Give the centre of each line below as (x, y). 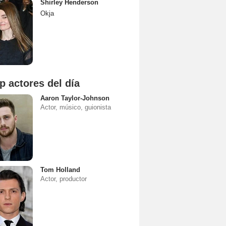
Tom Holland (60, 170)
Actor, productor (64, 179)
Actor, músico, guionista (76, 107)
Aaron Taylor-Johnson (75, 98)
